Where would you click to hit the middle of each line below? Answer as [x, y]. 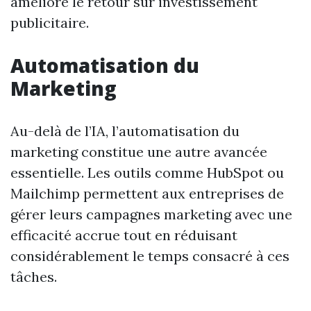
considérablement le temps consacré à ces [150, 256]
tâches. [34, 277]
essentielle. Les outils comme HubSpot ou [147, 173]
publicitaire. [50, 23]
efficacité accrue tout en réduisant [124, 235]
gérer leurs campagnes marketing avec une [151, 214]
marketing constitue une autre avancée [139, 152]
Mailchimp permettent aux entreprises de [147, 193]
